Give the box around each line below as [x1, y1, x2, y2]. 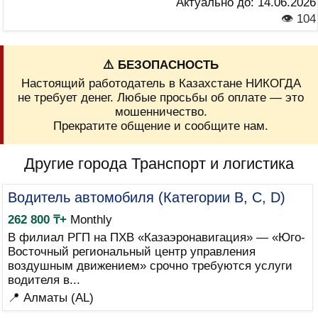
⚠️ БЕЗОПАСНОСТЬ [103, 58, 219, 72]
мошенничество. [114, 105, 207, 119]
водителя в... [7, 273, 80, 287]
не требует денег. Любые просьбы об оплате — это [18, 91, 304, 104]
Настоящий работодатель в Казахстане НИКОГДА [21, 77, 301, 90]
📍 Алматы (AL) [7, 291, 94, 305]
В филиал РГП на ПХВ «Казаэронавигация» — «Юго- [7, 231, 305, 244]
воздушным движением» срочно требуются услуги [7, 259, 292, 273]
